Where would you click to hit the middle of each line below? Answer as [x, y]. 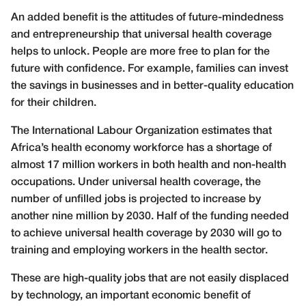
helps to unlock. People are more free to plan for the [140, 52]
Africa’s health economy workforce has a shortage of [141, 149]
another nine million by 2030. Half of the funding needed [150, 217]
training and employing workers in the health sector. [139, 251]
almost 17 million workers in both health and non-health [149, 166]
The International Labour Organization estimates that [141, 131]
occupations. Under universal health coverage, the [136, 183]
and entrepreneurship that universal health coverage [141, 35]
